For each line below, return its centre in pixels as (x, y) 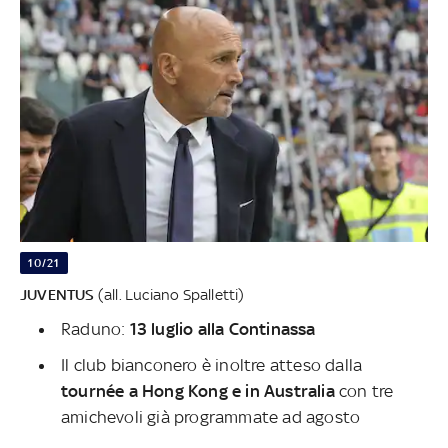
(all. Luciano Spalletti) (169, 295)
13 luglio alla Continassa (222, 329)
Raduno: (95, 329)
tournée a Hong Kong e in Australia (200, 391)
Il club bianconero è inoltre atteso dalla (212, 365)
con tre (366, 391)
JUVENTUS (57, 295)
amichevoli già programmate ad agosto (211, 417)
